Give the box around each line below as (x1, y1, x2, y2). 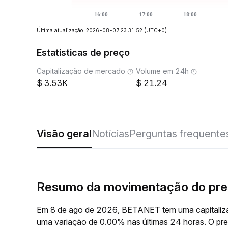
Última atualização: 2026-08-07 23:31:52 (37, 27, 142, 33)
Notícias (92, 128, 129, 140)
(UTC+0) (144, 27, 167, 33)
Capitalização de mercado (37, 67, 125, 75)
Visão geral (37, 128, 92, 140)
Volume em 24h (136, 67, 189, 75)
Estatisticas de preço (37, 47, 130, 58)
